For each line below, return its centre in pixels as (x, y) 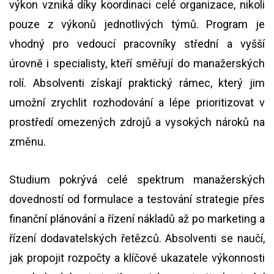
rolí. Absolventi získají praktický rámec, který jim (137, 83)
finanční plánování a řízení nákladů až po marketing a (137, 219)
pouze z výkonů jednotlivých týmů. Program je (137, 24)
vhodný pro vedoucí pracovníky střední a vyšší (137, 44)
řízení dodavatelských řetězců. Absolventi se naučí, (137, 238)
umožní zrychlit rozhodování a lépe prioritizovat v (137, 102)
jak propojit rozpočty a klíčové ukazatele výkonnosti (137, 258)
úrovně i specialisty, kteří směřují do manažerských (137, 63)
